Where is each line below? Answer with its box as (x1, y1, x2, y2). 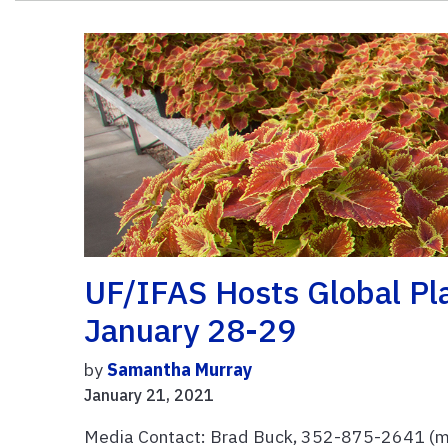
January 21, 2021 (84, 385, 215, 406)
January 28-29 (84, 309, 297, 352)
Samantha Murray (107, 358, 253, 382)
